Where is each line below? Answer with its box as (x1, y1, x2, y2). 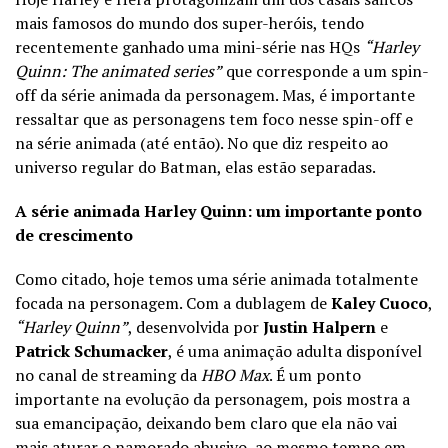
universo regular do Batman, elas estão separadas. (15, 155, 376, 178)
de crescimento (15, 223, 133, 246)
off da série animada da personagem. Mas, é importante (15, 83, 415, 106)
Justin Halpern (263, 315, 376, 338)
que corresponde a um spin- (222, 59, 429, 82)
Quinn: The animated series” (15, 59, 222, 82)
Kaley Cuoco (331, 291, 428, 314)
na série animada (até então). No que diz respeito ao (15, 131, 388, 154)
